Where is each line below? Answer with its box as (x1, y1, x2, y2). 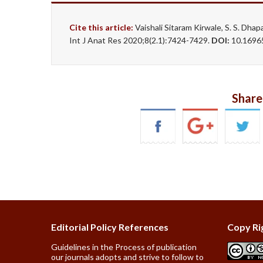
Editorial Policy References (51, 221, 168, 233)
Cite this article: (69, 22, 133, 33)
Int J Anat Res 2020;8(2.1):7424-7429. (69, 35, 211, 46)
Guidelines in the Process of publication (51, 242, 197, 252)
